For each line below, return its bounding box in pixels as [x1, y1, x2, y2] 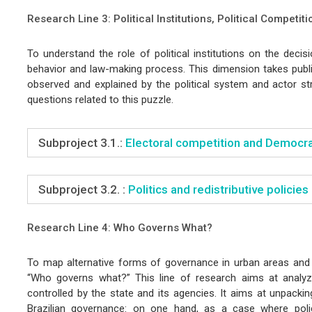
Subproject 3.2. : [38, 182, 125, 196]
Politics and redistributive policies [125, 182, 309, 196]
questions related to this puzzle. [26, 93, 173, 106]
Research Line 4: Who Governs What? [26, 221, 212, 234]
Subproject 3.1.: [38, 135, 125, 150]
